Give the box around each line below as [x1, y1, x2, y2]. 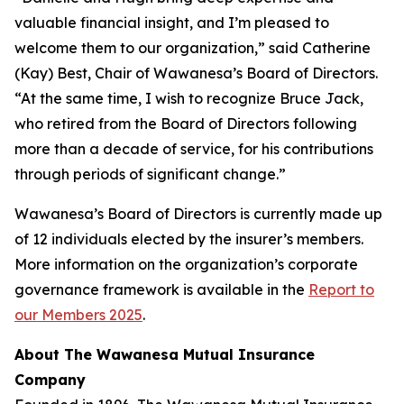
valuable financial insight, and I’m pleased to [14, 14, 329, 32]
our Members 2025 [14, 306, 142, 324]
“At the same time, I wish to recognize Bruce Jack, [14, 89, 363, 107]
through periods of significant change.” [14, 165, 286, 183]
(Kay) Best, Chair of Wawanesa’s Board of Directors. [14, 64, 378, 82]
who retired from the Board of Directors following [14, 115, 357, 133]
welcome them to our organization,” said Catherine [14, 39, 371, 57]
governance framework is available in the [14, 280, 308, 298]
